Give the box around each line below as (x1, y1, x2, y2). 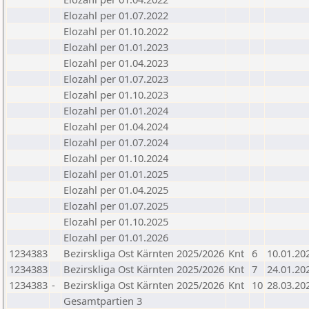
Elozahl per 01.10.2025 (63, 215, 168, 228)
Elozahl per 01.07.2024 (63, 135, 168, 149)
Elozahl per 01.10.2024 (63, 151, 168, 165)
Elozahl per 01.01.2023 (63, 40, 168, 54)
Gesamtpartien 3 (63, 294, 142, 308)
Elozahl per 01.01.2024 (63, 103, 168, 117)
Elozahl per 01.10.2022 (63, 24, 168, 38)
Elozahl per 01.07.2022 (63, 8, 168, 22)
